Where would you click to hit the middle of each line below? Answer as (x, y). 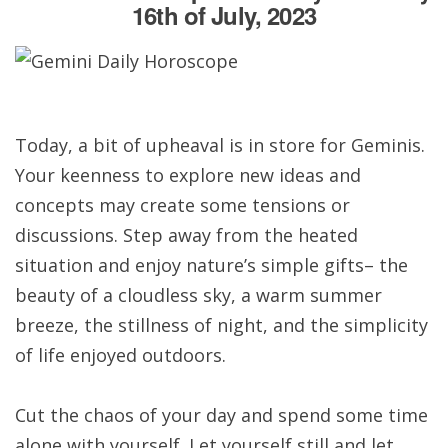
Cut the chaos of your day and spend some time (221, 414)
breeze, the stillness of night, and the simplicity (221, 324)
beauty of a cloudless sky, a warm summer (198, 294)
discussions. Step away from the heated (186, 234)
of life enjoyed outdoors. (120, 354)
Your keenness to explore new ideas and (187, 174)
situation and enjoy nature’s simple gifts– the (211, 264)
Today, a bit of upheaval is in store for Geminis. (219, 144)
